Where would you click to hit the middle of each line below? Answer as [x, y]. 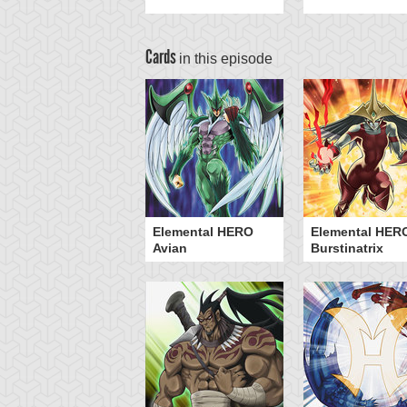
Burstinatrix [347, 248]
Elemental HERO [203, 232]
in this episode [226, 59]
